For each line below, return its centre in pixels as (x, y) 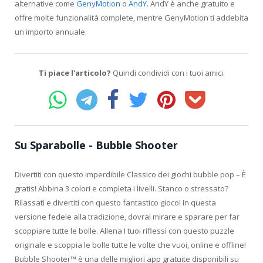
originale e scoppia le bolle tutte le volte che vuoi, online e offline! (130, 245)
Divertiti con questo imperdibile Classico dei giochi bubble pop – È (130, 174)
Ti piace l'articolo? (75, 73)
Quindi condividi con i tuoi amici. (168, 73)
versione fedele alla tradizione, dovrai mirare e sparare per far (127, 216)
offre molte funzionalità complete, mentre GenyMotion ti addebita (131, 17)
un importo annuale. (51, 31)
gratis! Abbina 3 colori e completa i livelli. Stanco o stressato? (122, 188)
